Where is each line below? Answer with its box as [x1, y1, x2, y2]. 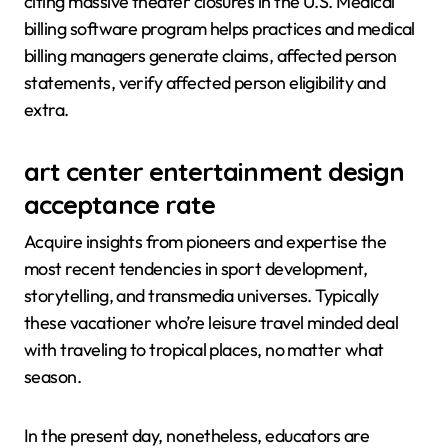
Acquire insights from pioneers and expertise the [24, 229, 387, 253]
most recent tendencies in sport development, [24, 256, 368, 280]
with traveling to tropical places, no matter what [24, 337, 384, 361]
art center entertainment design [24, 155, 405, 188]
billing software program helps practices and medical [24, 17, 415, 41]
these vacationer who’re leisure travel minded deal [24, 310, 398, 334]
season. [24, 364, 82, 388]
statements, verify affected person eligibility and [24, 71, 385, 95]
